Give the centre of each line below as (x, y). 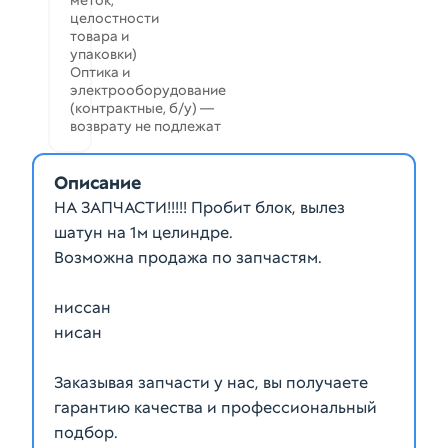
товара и (99, 36)
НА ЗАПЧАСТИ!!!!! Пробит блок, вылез (199, 207)
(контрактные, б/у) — (142, 108)
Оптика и (100, 72)
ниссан (82, 307)
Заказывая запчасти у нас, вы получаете (211, 382)
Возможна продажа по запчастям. (188, 257)
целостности (114, 18)
